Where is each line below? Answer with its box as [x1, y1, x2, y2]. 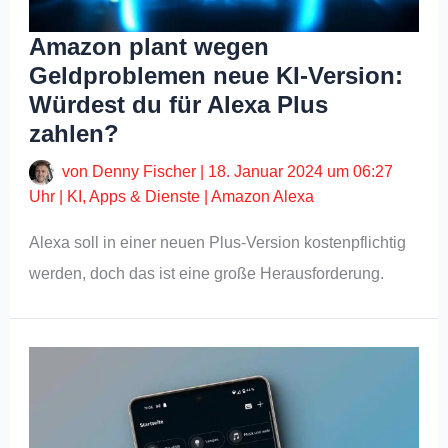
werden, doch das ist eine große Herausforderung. [29, 265, 385, 283]
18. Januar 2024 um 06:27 [208, 162, 394, 180]
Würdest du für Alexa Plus [29, 90, 329, 118]
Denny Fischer [92, 162, 201, 180]
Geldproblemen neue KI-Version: [29, 61, 404, 89]
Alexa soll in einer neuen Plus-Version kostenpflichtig [29, 234, 407, 252]
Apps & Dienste [89, 188, 201, 206]
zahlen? [29, 119, 120, 147]
